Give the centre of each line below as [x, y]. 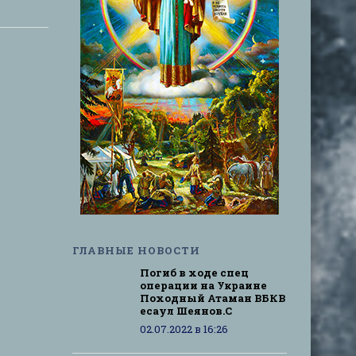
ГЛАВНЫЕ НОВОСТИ [136, 250]
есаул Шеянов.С [186, 311]
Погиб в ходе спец [194, 273]
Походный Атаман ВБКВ [213, 298]
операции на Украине [203, 285]
